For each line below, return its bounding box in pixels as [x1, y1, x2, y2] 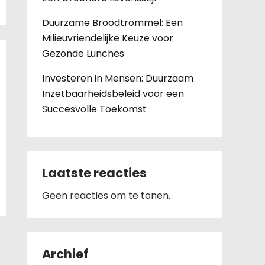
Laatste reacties [42, 164, 147, 182]
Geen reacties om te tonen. [42, 189, 170, 202]
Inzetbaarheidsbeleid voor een [42, 87, 184, 101]
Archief [42, 245, 89, 263]
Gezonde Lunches [42, 47, 124, 60]
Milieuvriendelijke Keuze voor [42, 31, 173, 45]
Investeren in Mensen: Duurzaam [42, 72, 193, 85]
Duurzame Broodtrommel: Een [42, 16, 183, 30]
